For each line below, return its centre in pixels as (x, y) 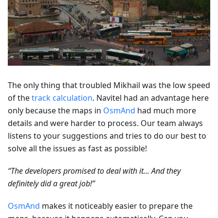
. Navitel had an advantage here (151, 98)
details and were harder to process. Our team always (105, 123)
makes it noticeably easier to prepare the (116, 206)
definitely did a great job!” (51, 183)
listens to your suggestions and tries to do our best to (107, 136)
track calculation (62, 98)
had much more (166, 110)
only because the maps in (55, 110)
